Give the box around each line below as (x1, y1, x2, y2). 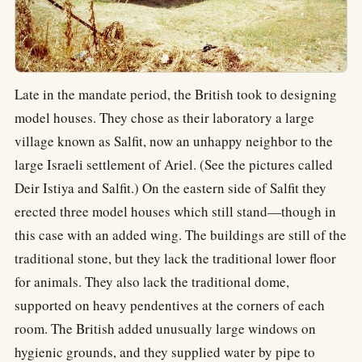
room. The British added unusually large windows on (15, 319, 316, 339)
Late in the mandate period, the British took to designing (15, 85, 337, 104)
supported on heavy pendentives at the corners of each (15, 296, 325, 315)
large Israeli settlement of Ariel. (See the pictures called (15, 155, 333, 175)
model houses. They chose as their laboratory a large (15, 108, 314, 128)
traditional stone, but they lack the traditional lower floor (15, 249, 336, 268)
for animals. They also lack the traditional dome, (15, 272, 289, 292)
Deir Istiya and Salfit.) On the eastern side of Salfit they (15, 179, 326, 198)
